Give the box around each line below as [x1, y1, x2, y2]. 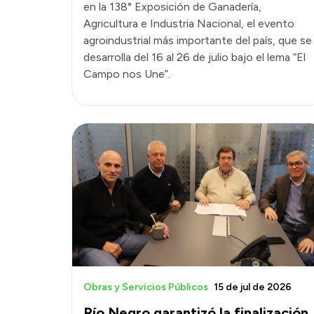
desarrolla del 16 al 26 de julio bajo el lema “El [83, 50, 306, 64]
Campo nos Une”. [83, 67, 170, 81]
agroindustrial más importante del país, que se [83, 34, 312, 48]
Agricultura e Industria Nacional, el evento [83, 17, 294, 31]
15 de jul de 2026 [214, 280, 292, 293]
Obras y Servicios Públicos [83, 280, 208, 293]
